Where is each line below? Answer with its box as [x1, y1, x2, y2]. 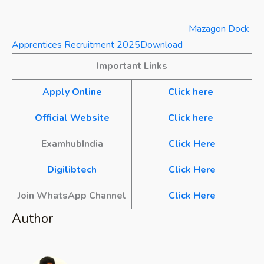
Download [140, 38, 183, 52]
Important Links [97, 60, 167, 73]
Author [12, 210, 53, 228]
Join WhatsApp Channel [18, 189, 126, 203]
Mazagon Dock [189, 22, 249, 36]
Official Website [34, 111, 110, 125]
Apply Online [42, 85, 102, 99]
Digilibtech [47, 163, 97, 177]
